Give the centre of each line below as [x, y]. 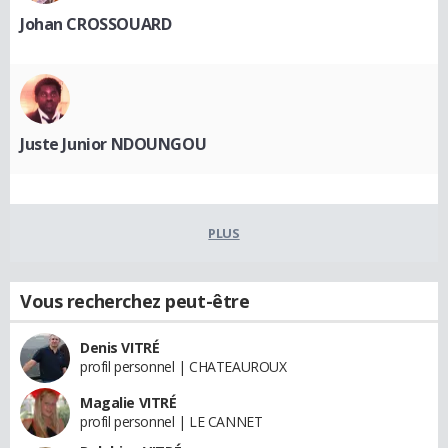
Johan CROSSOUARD [96, 23]
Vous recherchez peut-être [135, 300]
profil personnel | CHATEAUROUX [183, 366]
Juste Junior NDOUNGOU [113, 143]
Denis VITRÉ [120, 347]
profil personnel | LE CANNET [171, 421]
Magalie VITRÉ [128, 402]
